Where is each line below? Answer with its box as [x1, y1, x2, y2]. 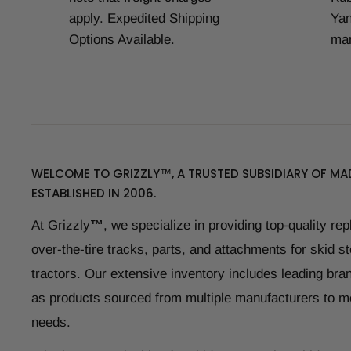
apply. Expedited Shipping [69, 10, 219, 26]
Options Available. [69, 31, 175, 47]
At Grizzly [31, 217, 90, 233]
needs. [31, 314, 71, 330]
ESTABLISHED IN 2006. [31, 184, 156, 201]
